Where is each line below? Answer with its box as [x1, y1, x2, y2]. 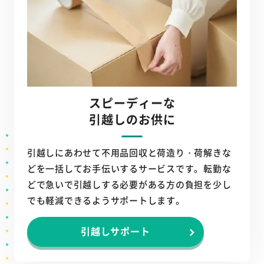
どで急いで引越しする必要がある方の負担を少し [27, 178, 232, 191]
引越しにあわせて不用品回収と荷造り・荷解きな [27, 146, 232, 159]
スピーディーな [88, 94, 176, 112]
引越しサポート [80, 224, 150, 239]
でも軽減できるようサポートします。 [27, 194, 185, 207]
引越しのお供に [88, 111, 176, 128]
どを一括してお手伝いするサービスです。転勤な [27, 162, 232, 175]
